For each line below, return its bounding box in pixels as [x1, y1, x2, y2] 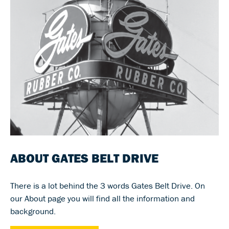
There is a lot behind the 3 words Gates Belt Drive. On [10, 180, 205, 192]
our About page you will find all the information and [10, 193, 195, 204]
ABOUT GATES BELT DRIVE [10, 150, 162, 166]
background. [10, 205, 56, 217]
